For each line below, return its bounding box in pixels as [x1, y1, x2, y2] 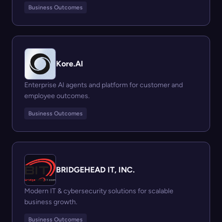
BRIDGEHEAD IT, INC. [56, 165, 135, 175]
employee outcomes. [24, 92, 90, 101]
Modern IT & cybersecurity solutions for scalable [24, 187, 173, 196]
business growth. [24, 198, 77, 207]
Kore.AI [56, 59, 83, 69]
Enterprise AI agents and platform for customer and [24, 81, 183, 90]
